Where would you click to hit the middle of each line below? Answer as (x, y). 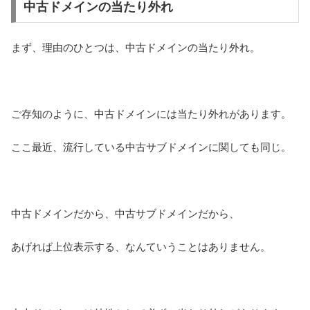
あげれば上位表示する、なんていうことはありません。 (141, 247)
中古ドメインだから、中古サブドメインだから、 (125, 214)
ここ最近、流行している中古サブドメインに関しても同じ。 (151, 147)
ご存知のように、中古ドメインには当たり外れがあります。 (151, 114)
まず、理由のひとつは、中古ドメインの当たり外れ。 (136, 48)
